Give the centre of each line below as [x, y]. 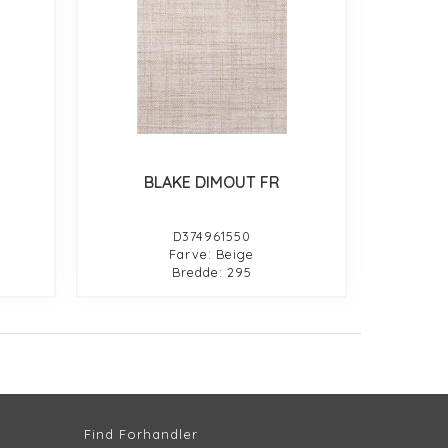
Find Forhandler [140, 433]
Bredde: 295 [211, 271]
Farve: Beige [212, 253]
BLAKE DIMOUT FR [211, 181]
